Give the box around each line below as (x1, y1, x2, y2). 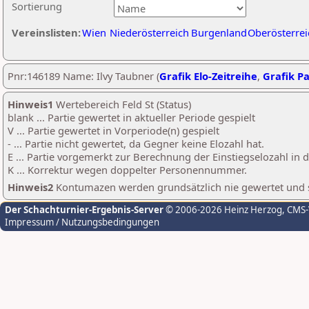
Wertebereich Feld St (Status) (53, 97, 191, 111)
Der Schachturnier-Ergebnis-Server (5, 203, 163, 216)
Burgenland (191, 26, 247, 39)
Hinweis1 (8, 97, 53, 111)
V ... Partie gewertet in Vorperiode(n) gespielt (8, 123, 219, 137)
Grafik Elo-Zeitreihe (159, 69, 257, 83)
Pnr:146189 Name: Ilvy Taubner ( (8, 69, 159, 83)
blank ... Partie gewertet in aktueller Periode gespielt (8, 110, 255, 124)
